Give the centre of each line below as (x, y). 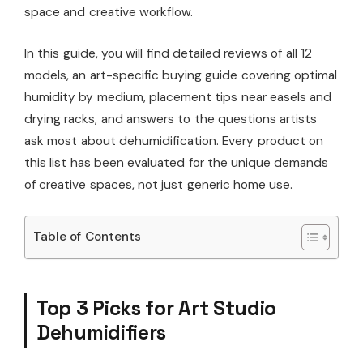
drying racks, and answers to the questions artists (171, 119)
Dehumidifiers (102, 332)
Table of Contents (87, 237)
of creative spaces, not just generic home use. (159, 184)
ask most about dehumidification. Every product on (174, 141)
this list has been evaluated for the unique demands (177, 162)
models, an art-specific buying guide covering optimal (181, 75)
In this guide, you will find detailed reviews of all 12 (169, 53)
